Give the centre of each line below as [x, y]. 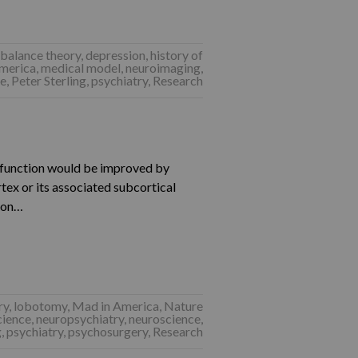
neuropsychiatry [80, 318]
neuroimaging [163, 68]
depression [115, 55]
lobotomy [40, 306]
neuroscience [164, 318]
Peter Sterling [48, 80]
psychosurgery [107, 331]
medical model [80, 68]
